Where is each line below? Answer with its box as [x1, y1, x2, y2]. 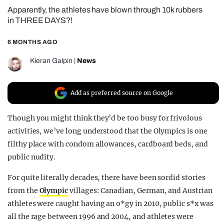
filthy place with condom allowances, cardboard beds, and [7, 139, 208, 149]
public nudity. [7, 152, 56, 162]
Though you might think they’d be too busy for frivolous [7, 113, 202, 123]
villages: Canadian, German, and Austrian [68, 186, 212, 195]
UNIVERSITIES [25, 42, 93, 52]
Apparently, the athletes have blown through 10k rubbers [7, 5, 202, 14]
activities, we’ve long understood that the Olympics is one [7, 126, 207, 136]
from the [7, 186, 39, 195]
